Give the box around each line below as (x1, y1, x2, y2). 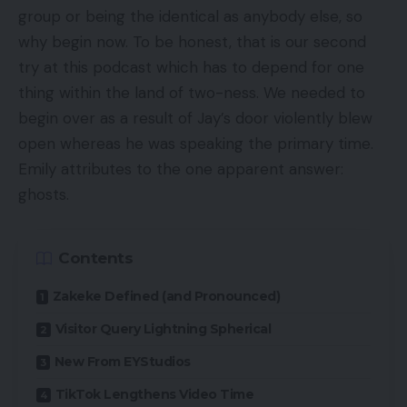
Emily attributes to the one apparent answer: (18, 158, 343, 179)
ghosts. (18, 184, 74, 204)
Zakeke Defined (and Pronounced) (52, 288, 280, 305)
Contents (58, 249, 133, 268)
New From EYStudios (54, 353, 191, 371)
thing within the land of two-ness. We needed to (18, 82, 365, 103)
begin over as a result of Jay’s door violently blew (18, 107, 372, 128)
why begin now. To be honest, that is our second (18, 31, 366, 52)
